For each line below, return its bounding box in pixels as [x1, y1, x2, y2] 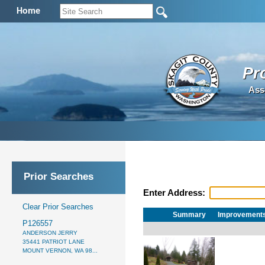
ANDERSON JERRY [22, 229, 77, 236]
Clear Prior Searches [22, 202, 93, 211]
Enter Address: [143, 188, 208, 198]
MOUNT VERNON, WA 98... [22, 247, 98, 254]
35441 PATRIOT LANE [22, 238, 85, 245]
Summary [173, 210, 206, 219]
